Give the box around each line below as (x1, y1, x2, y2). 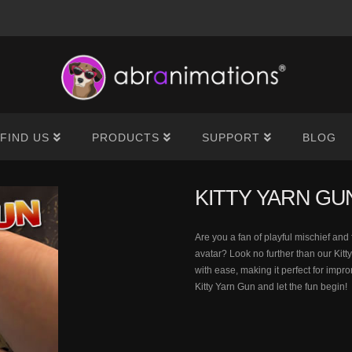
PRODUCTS (91, 131, 159, 145)
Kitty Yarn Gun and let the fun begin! (195, 280, 347, 292)
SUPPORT (201, 131, 260, 145)
